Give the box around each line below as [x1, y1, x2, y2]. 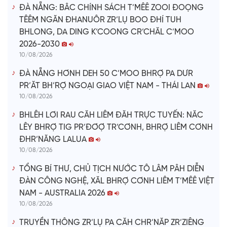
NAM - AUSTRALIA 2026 [19, 189, 107, 198]
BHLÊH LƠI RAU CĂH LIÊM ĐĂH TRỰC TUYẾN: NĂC [19, 111, 203, 120]
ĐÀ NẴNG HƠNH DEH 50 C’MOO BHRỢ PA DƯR [19, 69, 193, 79]
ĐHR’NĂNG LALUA [19, 135, 89, 144]
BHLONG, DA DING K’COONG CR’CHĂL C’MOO [19, 28, 194, 37]
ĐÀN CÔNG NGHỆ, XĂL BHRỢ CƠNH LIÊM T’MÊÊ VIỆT [19, 177, 214, 186]
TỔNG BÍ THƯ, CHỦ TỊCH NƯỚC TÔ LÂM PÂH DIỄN [19, 165, 204, 174]
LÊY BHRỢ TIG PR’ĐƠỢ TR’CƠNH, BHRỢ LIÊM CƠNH [19, 123, 213, 132]
